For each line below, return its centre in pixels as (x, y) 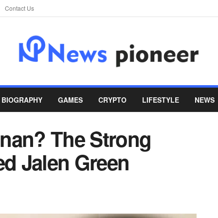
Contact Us (19, 8)
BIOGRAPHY (22, 100)
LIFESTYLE (161, 100)
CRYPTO (112, 100)
